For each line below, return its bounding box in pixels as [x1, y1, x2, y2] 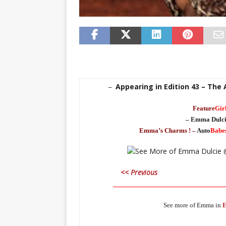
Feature [193, 104, 215, 112]
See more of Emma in [163, 201, 222, 209]
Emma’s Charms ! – [139, 126, 197, 134]
